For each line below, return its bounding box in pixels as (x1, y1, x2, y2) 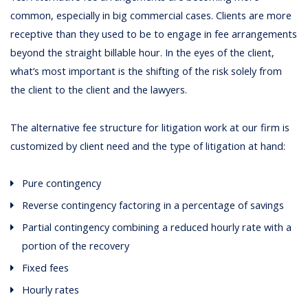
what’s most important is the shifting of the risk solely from (10, 65, 283, 78)
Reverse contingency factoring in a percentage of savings (22, 198, 285, 212)
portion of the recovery (22, 239, 130, 252)
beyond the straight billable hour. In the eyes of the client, (10, 46, 275, 60)
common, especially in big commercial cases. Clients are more (10, 9, 292, 23)
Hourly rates (22, 283, 80, 296)
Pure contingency (22, 176, 102, 190)
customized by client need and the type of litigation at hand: (10, 139, 286, 153)
